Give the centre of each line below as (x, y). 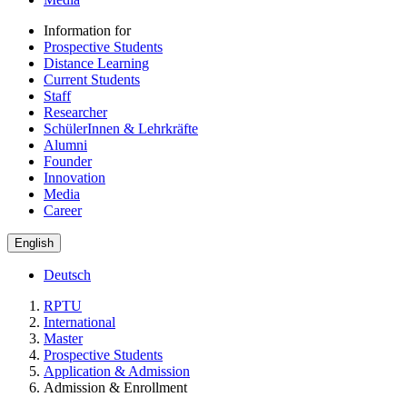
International (79, 322)
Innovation (74, 177)
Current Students (92, 79)
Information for (87, 30)
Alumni (65, 144)
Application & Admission (117, 371)
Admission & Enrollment (115, 387)
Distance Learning (96, 63)
